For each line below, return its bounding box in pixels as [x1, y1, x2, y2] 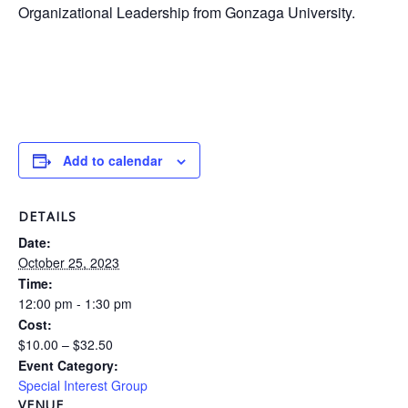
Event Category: [18, 356, 118, 374]
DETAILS [18, 208, 76, 225]
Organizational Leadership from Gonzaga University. [18, 2, 355, 23]
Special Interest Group [18, 376, 148, 394]
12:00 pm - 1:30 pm [18, 294, 132, 312]
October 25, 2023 [18, 253, 119, 271]
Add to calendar [63, 151, 162, 169]
